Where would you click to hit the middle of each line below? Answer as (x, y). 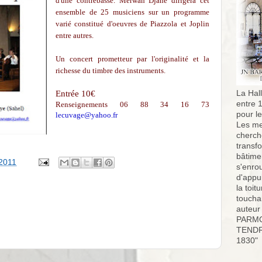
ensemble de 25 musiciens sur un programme (132, 12)
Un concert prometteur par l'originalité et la (132, 59)
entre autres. (74, 35)
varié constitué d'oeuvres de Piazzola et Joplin (132, 24)
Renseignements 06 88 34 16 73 (132, 104)
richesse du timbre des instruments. (110, 70)
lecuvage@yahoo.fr (86, 115)
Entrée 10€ (75, 94)
